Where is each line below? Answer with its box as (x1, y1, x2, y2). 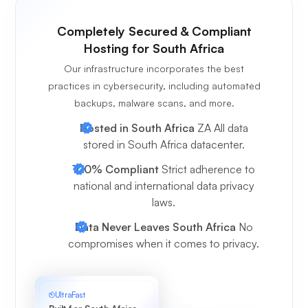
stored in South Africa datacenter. (82, 137, 245, 152)
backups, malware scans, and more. (74, 97, 234, 109)
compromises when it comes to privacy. (68, 236, 259, 251)
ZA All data (194, 121, 248, 135)
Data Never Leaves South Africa (74, 220, 236, 234)
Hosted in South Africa (79, 121, 195, 135)
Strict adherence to (159, 162, 255, 177)
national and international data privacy (73, 179, 254, 193)
